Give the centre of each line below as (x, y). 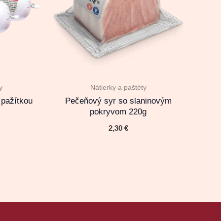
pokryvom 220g (118, 111)
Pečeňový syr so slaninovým (118, 101)
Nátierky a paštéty (118, 88)
